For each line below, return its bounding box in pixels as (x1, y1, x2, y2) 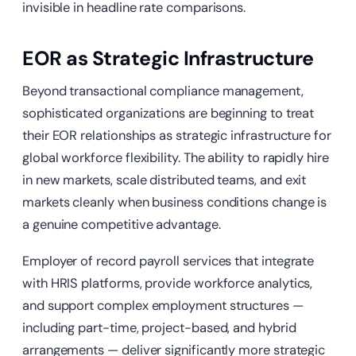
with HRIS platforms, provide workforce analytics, (22, 275, 313, 292)
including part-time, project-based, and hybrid (22, 319, 296, 337)
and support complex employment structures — (22, 297, 304, 315)
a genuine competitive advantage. (22, 216, 221, 234)
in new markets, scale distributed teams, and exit (22, 172, 307, 189)
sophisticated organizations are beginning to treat (22, 105, 315, 122)
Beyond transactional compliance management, (22, 83, 304, 100)
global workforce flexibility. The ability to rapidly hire (22, 149, 329, 167)
